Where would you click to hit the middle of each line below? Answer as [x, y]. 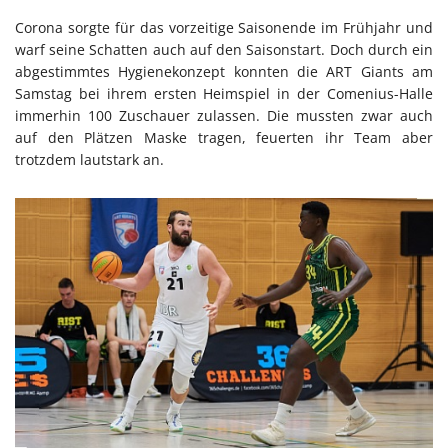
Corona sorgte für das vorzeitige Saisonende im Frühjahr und [224, 28]
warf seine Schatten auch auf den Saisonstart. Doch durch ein [224, 50]
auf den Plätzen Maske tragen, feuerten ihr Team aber [224, 138]
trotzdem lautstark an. [89, 160]
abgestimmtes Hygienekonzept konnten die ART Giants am [224, 72]
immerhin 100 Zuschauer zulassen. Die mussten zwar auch [224, 116]
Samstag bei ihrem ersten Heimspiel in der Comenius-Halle [224, 94]
